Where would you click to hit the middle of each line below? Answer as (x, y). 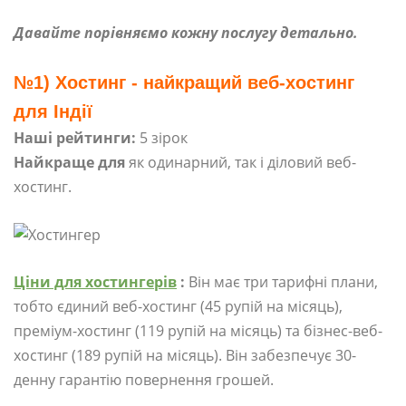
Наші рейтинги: (75, 137)
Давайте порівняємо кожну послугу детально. (186, 32)
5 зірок (162, 137)
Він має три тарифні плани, (281, 282)
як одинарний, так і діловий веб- (241, 162)
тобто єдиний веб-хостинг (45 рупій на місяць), (178, 306)
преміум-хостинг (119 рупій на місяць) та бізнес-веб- (198, 331)
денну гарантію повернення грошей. (144, 380)
